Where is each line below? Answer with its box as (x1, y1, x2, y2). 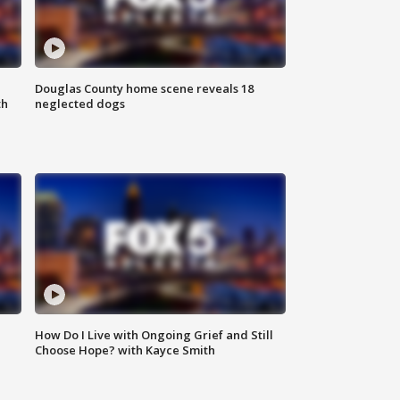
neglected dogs (35, 96, 126, 112)
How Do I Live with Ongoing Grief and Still (35, 327, 274, 344)
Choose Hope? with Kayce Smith (35, 342, 216, 359)
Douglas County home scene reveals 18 (35, 80, 254, 97)
